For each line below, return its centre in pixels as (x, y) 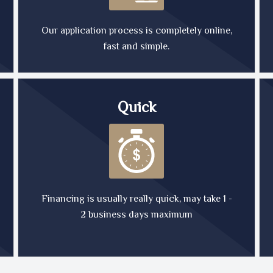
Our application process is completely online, (136, 30)
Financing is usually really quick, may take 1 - (136, 199)
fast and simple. (136, 46)
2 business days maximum (136, 214)
